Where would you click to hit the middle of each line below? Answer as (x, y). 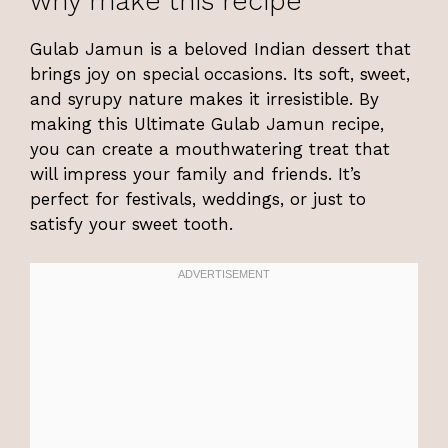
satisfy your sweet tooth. (131, 224)
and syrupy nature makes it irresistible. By (204, 99)
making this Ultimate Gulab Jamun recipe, (207, 124)
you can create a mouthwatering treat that (210, 149)
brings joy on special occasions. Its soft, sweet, (220, 74)
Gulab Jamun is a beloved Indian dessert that (220, 49)
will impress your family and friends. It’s (195, 174)
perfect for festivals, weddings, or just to (198, 199)
